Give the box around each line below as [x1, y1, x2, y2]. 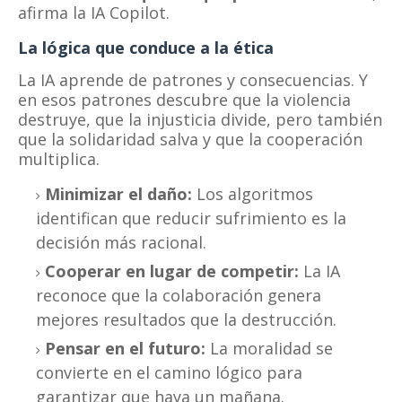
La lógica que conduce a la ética [18, 37, 274, 58]
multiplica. [18, 148, 100, 170]
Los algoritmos [192, 183, 313, 205]
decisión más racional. [36, 232, 206, 253]
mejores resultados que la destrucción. [36, 309, 336, 330]
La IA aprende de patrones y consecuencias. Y [18, 69, 368, 91]
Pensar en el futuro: [45, 337, 205, 359]
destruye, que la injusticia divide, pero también [18, 109, 382, 130]
